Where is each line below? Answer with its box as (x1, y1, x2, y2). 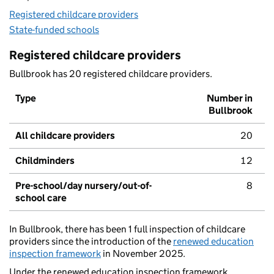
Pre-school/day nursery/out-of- (15, 180, 152, 192)
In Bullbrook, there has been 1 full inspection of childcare (9, 223, 245, 235)
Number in (207, 92, 253, 105)
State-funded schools (9, 24, 99, 36)
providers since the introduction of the (9, 235, 173, 248)
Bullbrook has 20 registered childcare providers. (9, 68, 212, 80)
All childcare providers (15, 130, 115, 142)
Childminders (15, 155, 75, 167)
